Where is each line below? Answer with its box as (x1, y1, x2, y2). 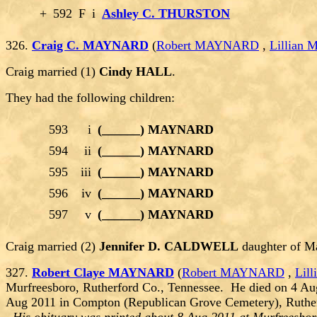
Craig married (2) (6, 239, 99, 254)
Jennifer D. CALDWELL (99, 239, 238, 254)
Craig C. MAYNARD (32, 38, 149, 53)
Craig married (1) (6, 64, 99, 79)
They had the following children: (6, 91, 175, 105)
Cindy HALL (99, 64, 172, 79)
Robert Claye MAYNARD (32, 265, 174, 280)
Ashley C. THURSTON (102, 6, 230, 21)
